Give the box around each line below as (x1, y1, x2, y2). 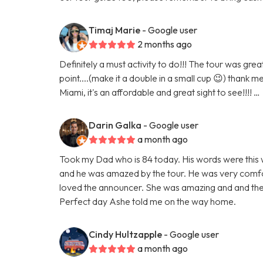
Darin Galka (89, 119, 142, 131)
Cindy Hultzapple (89, 228, 163, 240)
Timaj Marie (89, 23, 141, 36)
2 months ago (137, 38, 193, 50)
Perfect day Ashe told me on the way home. (59, 195, 237, 207)
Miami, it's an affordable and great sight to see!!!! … (59, 86, 261, 98)
